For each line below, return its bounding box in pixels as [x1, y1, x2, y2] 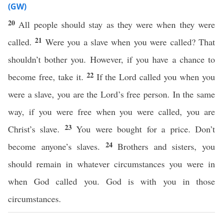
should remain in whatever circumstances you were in [8, 158, 215, 170]
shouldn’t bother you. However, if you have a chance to [8, 53, 215, 65]
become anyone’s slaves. [8, 140, 106, 152]
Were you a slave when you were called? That [45, 36, 216, 48]
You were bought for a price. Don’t [76, 123, 216, 135]
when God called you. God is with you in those [8, 175, 215, 187]
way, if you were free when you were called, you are [8, 106, 215, 117]
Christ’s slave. [8, 123, 65, 135]
